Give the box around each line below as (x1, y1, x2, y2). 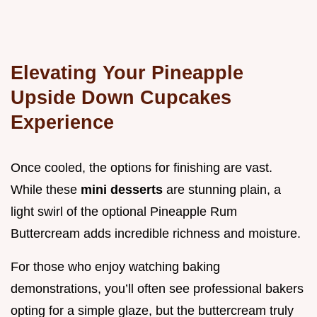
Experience (11, 110, 114, 133)
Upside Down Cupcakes (11, 86, 231, 108)
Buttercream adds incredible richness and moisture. (11, 226, 301, 241)
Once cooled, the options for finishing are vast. (11, 160, 272, 175)
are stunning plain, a (166, 182, 281, 197)
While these (11, 182, 81, 197)
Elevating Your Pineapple (11, 61, 243, 83)
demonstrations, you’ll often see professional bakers (11, 281, 304, 296)
